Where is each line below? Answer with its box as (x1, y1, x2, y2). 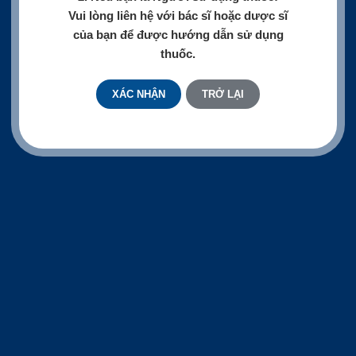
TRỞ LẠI (202, 87, 244, 100)
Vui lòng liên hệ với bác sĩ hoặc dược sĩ (68, 8, 288, 22)
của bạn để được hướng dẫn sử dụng (72, 27, 284, 41)
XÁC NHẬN (112, 87, 165, 100)
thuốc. (161, 46, 195, 60)
